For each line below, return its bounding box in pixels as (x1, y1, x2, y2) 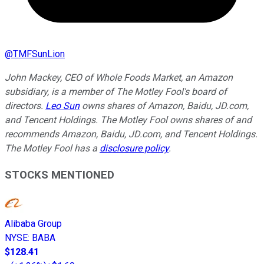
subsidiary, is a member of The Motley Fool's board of (5, 85, 227, 97)
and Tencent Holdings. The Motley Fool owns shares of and (5, 114, 252, 126)
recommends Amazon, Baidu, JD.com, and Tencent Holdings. (5, 128, 258, 140)
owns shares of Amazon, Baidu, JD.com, (80, 100, 249, 111)
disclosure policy (100, 142, 169, 154)
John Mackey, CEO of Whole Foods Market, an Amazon (5, 71, 233, 83)
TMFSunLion (13, 48, 65, 60)
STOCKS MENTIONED (5, 168, 114, 181)
